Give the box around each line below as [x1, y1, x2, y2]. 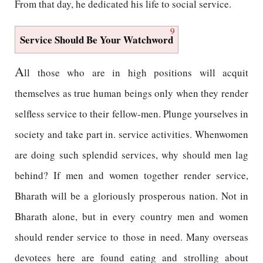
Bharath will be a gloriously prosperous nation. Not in [15, 189, 248, 203]
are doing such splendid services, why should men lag [15, 148, 248, 161]
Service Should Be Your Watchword [20, 32, 173, 47]
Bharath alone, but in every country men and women [15, 210, 248, 223]
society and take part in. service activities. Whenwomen [15, 127, 248, 141]
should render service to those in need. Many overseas [15, 230, 248, 244]
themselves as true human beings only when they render [15, 86, 248, 100]
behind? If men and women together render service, [15, 168, 248, 182]
